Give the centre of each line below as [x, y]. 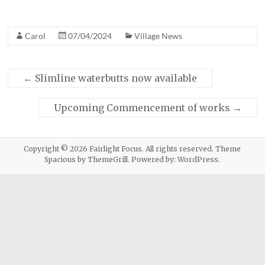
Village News [159, 36]
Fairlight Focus [116, 149]
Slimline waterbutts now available [115, 78]
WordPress [198, 160]
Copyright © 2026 [57, 149]
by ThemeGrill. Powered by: [127, 160]
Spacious [60, 160]
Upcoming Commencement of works [143, 108]
